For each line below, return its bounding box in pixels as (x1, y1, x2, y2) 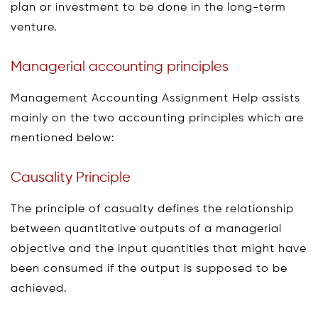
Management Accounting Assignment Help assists (11, 93, 300, 104)
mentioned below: (11, 133, 115, 144)
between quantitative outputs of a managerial (11, 224, 282, 235)
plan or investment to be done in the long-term (11, 2, 286, 13)
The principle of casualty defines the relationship (11, 204, 294, 215)
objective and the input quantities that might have (11, 243, 307, 255)
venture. (11, 22, 57, 33)
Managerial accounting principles (11, 60, 229, 75)
